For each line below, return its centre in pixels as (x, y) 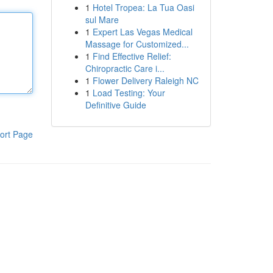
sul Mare (102, 19)
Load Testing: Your (129, 93)
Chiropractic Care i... (125, 68)
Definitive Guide (115, 105)
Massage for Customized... (137, 44)
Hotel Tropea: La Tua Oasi (143, 7)
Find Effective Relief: (132, 56)
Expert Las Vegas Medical (142, 32)
